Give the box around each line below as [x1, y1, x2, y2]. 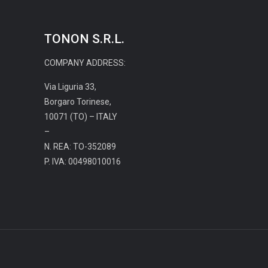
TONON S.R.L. [44, 32, 124, 46]
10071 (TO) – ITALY [44, 112, 117, 121]
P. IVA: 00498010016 [44, 157, 121, 166]
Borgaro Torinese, [44, 97, 111, 106]
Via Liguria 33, [44, 82, 96, 92]
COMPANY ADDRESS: [44, 58, 126, 68]
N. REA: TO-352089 [44, 142, 116, 151]
